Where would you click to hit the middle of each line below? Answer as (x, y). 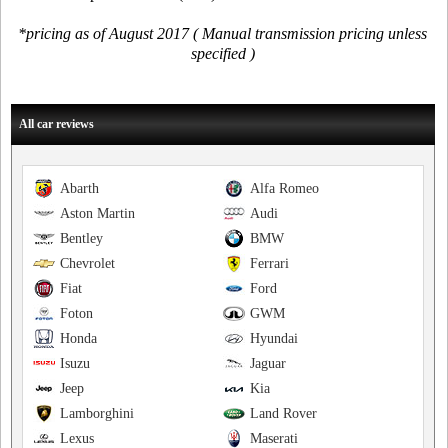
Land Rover (283, 414)
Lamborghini (97, 414)
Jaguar (267, 364)
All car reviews (56, 124)
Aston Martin (97, 214)
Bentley (81, 239)
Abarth (79, 189)
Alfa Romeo (284, 189)
